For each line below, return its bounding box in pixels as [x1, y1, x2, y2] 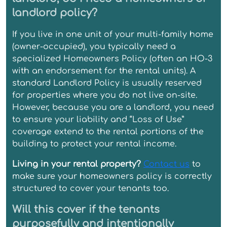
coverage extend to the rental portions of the [12, 127, 204, 136]
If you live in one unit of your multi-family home [12, 29, 213, 39]
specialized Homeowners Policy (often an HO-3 [12, 54, 212, 63]
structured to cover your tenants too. [12, 183, 169, 193]
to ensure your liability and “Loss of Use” [12, 115, 184, 124]
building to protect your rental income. [12, 139, 176, 148]
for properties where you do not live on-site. [12, 90, 197, 100]
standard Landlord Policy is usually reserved [12, 78, 202, 88]
